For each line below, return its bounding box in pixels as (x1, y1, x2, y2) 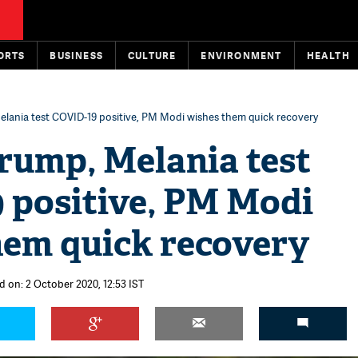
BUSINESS (50, 49, 104, 62)
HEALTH (306, 49, 350, 62)
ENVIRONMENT (201, 49, 282, 62)
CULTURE (128, 49, 177, 62)
